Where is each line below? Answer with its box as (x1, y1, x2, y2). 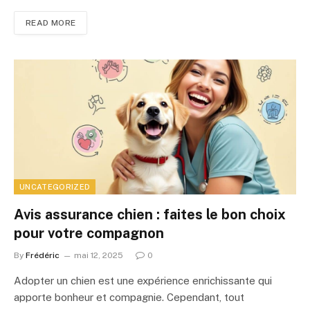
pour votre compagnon (14, 225, 164, 242)
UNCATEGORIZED (19, 183, 91, 192)
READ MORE (26, 17, 76, 28)
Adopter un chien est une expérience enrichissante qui (14, 275, 272, 287)
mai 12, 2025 (74, 250, 123, 261)
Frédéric (26, 250, 60, 261)
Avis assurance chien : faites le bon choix (14, 206, 286, 224)
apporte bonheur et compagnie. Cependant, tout (14, 291, 244, 304)
